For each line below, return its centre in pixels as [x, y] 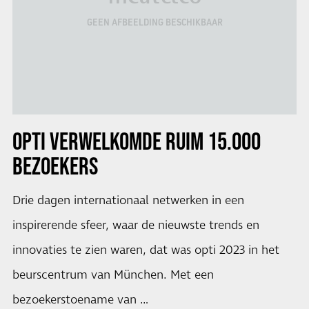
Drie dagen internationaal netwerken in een [128, 201]
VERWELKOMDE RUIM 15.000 [153, 141]
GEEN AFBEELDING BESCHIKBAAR [154, 22]
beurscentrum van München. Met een [113, 276]
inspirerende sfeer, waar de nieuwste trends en [136, 226]
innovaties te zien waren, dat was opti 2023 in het [146, 251]
